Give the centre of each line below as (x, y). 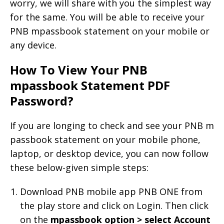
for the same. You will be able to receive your (107, 17)
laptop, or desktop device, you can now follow (109, 153)
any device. (33, 45)
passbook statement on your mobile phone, (105, 139)
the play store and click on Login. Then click (114, 205)
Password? (42, 100)
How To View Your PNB (79, 69)
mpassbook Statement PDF (90, 85)
